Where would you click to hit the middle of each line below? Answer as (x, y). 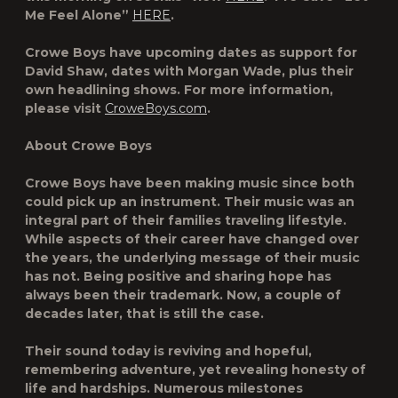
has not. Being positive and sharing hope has (178, 276)
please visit (65, 108)
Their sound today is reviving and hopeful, (168, 351)
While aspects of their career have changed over (192, 239)
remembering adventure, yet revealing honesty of (195, 370)
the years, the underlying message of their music (192, 258)
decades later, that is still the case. (144, 314)
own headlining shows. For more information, (179, 90)
